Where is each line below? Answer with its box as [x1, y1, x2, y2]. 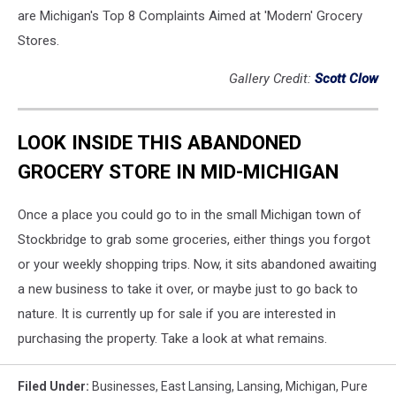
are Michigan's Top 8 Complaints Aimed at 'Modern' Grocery [18, 7, 362, 24]
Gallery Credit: [229, 70, 315, 87]
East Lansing [161, 379, 232, 394]
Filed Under [18, 379, 86, 394]
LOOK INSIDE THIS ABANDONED [18, 130, 301, 154]
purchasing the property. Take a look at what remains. [18, 331, 327, 347]
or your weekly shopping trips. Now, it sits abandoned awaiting [18, 256, 377, 273]
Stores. [18, 32, 59, 49]
